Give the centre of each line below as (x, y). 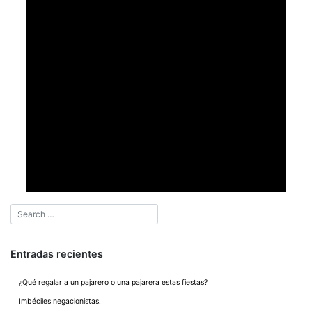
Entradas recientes (57, 254)
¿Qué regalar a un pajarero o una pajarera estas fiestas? (113, 283)
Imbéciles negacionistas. (60, 302)
